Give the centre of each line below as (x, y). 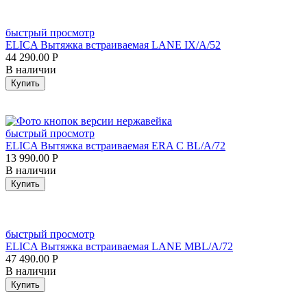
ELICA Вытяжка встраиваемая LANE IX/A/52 (113, 45)
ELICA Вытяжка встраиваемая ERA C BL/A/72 (115, 145)
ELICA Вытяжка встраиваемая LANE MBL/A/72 (119, 246)
